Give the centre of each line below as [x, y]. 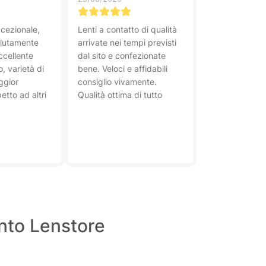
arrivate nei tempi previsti [127, 42]
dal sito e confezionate [122, 56]
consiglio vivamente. [117, 82]
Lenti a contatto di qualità [127, 29]
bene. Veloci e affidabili [123, 69]
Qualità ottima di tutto [120, 95]
